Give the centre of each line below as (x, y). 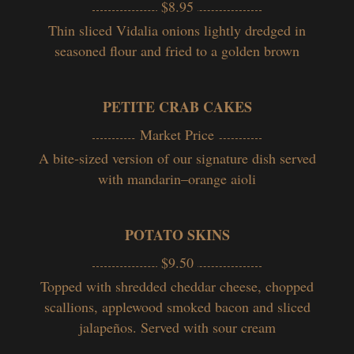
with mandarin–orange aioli (177, 178)
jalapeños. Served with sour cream (177, 327)
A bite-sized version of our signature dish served (177, 158)
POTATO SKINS (177, 234)
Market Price (177, 134)
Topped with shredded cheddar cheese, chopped (177, 286)
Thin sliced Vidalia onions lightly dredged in (177, 30)
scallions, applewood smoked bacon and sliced (177, 306)
